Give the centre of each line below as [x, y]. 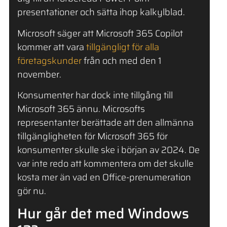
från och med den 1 [121, 61]
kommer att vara [51, 47]
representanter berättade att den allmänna [105, 122]
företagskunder [49, 61]
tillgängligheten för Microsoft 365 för [92, 136]
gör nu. [31, 191]
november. [39, 74]
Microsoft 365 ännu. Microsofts [81, 109]
